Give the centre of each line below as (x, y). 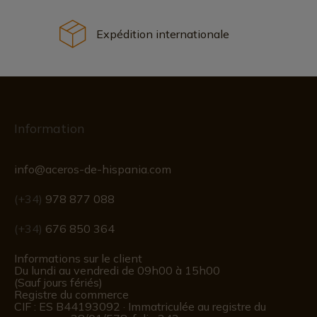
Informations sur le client (78, 258)
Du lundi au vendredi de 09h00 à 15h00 (117, 270)
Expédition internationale (163, 34)
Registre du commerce (71, 294)
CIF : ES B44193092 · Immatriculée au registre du (140, 306)
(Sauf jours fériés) (58, 282)
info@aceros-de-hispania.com (93, 169)
